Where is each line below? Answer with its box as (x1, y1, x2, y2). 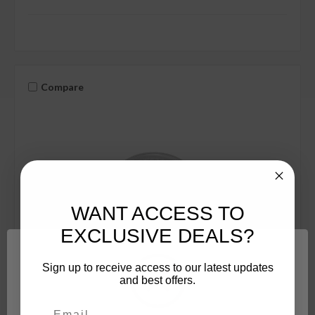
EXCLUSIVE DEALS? (60, 224, 255, 247)
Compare (40, 80, 84, 93)
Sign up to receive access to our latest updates (41, 261, 274, 274)
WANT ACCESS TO (70, 202, 245, 224)
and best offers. (120, 274, 195, 286)
